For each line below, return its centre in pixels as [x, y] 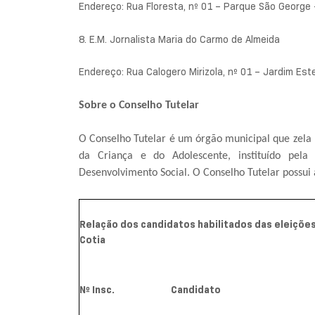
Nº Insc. [97, 290]
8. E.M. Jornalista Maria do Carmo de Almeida [179, 39]
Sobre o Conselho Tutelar [139, 105]
